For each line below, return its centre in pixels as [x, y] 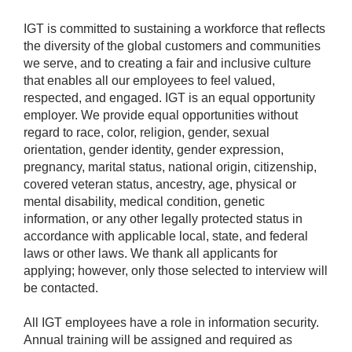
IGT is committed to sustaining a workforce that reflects [174, 28]
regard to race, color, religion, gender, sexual [147, 132]
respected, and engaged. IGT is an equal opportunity [169, 97]
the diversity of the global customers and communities [172, 46]
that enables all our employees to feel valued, [149, 80]
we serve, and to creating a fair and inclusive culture [167, 63]
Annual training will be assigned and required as [158, 339]
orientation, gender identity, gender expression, [154, 149]
